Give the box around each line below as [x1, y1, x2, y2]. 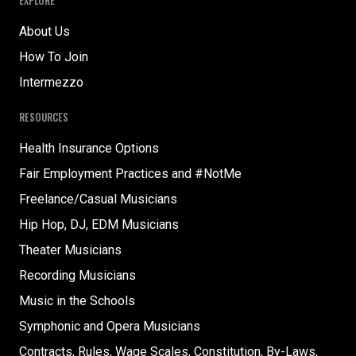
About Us [19, 24, 70, 40]
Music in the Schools [19, 293, 135, 309]
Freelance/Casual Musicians [19, 192, 177, 207]
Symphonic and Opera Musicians [19, 319, 200, 335]
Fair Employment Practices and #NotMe [19, 166, 242, 182]
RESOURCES [19, 110, 68, 126]
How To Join [19, 49, 88, 65]
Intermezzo [19, 75, 83, 91]
